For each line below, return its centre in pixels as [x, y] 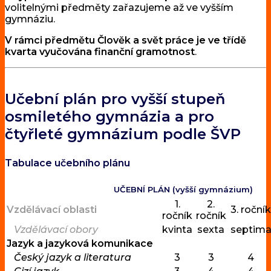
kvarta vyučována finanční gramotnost [100, 52]
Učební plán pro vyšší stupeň [115, 99]
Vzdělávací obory [56, 230]
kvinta [177, 230]
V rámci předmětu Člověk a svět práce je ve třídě [126, 41]
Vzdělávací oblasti [52, 210]
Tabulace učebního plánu [67, 163]
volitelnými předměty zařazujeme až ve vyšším [119, 8]
